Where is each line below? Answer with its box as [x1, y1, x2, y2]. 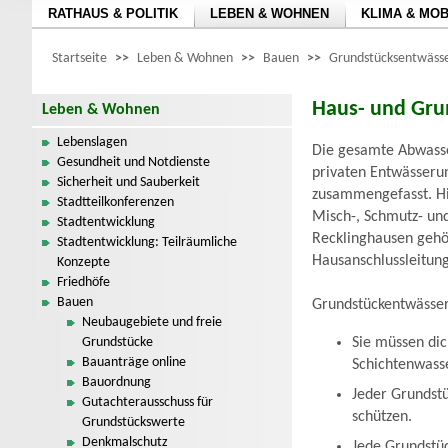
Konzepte [57, 255, 110, 270]
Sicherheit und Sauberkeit [57, 175, 200, 190]
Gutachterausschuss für [82, 395, 213, 410]
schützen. [352, 409, 412, 425]
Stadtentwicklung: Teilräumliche [57, 235, 237, 250]
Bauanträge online [82, 355, 186, 370]
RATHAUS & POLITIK [48, 6, 178, 21]
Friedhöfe [57, 275, 110, 290]
